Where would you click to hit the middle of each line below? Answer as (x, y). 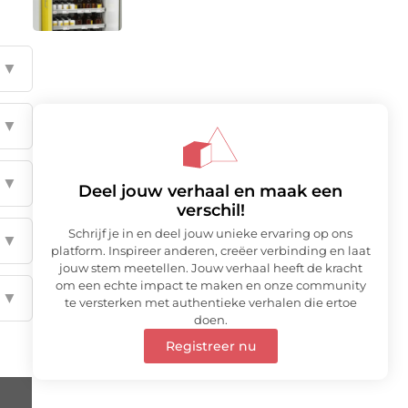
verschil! (210, 211)
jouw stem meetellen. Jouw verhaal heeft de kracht (210, 268)
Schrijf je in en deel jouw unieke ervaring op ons (210, 234)
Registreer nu (210, 347)
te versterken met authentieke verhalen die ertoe (210, 303)
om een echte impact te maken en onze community (210, 286)
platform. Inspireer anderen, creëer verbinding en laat (210, 251)
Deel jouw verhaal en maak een (210, 192)
